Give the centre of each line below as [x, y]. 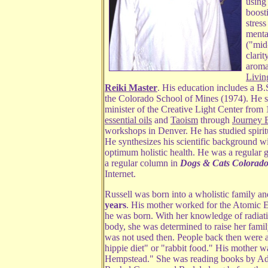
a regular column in [142, 163]
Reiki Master [131, 88]
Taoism [184, 120]
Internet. [120, 174]
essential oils [128, 120]
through [215, 120]
